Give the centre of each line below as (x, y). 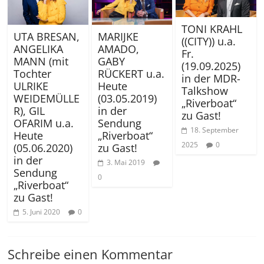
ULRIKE (31, 86)
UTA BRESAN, (47, 37)
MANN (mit (41, 62)
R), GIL (29, 111)
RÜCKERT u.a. (131, 74)
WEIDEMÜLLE (47, 99)
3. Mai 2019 (126, 163)
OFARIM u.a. (44, 123)
